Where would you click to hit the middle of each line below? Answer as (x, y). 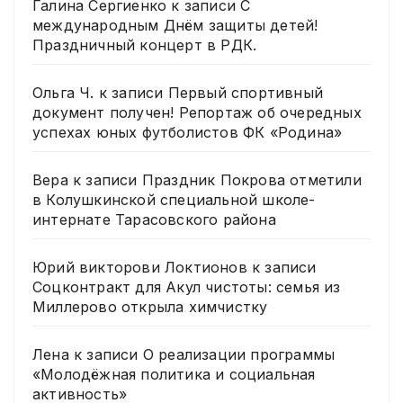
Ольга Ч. (63, 93)
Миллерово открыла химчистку (150, 307)
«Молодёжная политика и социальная (174, 375)
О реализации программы (239, 355)
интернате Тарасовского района (154, 220)
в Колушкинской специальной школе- (174, 200)
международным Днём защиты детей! (175, 26)
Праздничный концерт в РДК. (145, 45)
